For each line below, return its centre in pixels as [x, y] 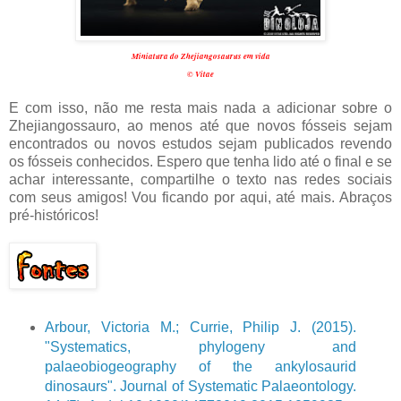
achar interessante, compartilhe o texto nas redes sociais [200, 179]
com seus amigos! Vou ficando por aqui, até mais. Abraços [200, 197]
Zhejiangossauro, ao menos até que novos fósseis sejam [200, 125]
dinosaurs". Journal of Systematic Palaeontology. [200, 387]
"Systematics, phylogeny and [200, 347]
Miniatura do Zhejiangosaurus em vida [200, 55]
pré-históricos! [54, 215]
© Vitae [200, 73]
